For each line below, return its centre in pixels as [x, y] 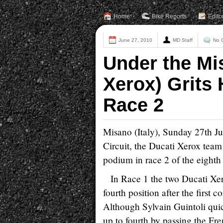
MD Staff [183, 40]
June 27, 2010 [135, 40]
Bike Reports [169, 16]
